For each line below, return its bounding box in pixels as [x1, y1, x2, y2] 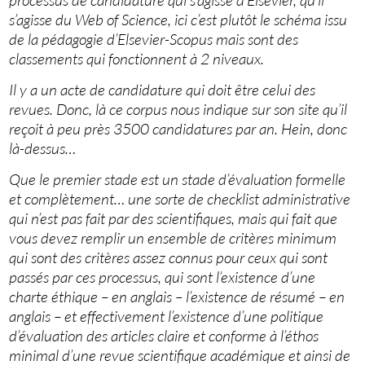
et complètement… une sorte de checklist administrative [9, 189, 351, 209]
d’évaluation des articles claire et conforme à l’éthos [9, 326, 319, 346]
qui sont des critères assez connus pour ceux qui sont [9, 248, 328, 268]
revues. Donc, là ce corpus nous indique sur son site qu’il [9, 99, 348, 120]
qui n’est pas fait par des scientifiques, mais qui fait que [9, 209, 338, 229]
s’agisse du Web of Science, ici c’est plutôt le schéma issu [9, 10, 348, 30]
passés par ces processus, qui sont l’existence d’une [9, 267, 316, 288]
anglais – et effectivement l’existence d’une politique [9, 306, 324, 327]
